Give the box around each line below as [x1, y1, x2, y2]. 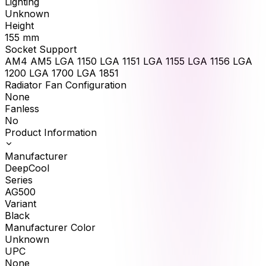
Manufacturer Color [5, 221, 96, 234]
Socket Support [5, 43, 77, 56]
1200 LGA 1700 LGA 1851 [5, 67, 119, 80]
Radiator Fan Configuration [5, 79, 126, 91]
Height [5, 20, 34, 32]
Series [5, 174, 33, 186]
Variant [5, 198, 36, 210]
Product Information [5, 126, 97, 139]
